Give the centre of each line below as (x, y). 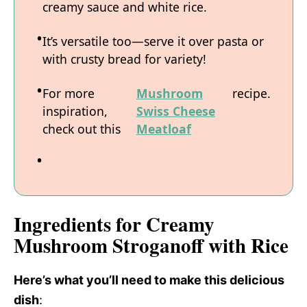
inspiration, (75, 111)
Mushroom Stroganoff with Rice (151, 245)
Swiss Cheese (175, 111)
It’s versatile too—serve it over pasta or (153, 41)
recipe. (251, 93)
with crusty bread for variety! (124, 59)
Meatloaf (163, 129)
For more (69, 93)
